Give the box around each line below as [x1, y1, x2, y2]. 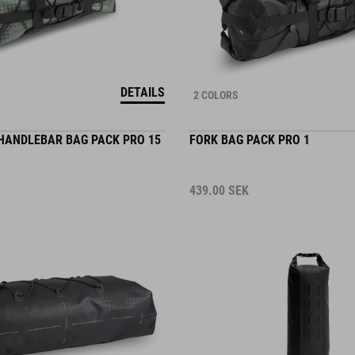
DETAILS [120, 71, 165, 86]
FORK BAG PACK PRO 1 [189, 119, 310, 134]
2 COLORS [193, 75, 239, 88]
